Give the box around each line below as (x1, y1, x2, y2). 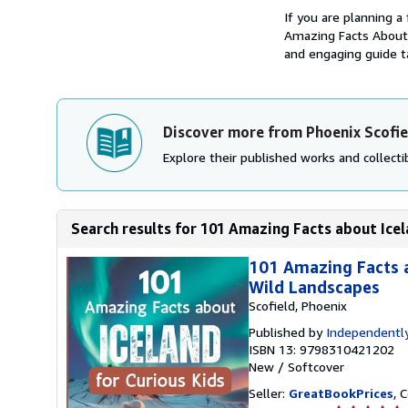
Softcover (288, 359, 344, 374)
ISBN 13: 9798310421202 (249, 342, 394, 357)
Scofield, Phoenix (249, 298, 347, 313)
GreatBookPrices (289, 385, 393, 401)
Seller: (249, 385, 285, 401)
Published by (249, 324, 326, 340)
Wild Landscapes (249, 277, 380, 297)
